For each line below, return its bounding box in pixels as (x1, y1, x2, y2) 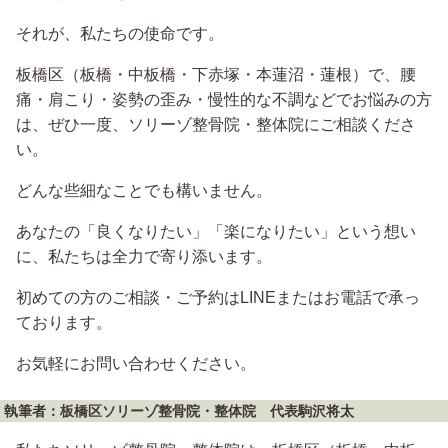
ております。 (16, 313, 112, 331)
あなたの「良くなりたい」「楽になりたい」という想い (16, 222, 416, 240)
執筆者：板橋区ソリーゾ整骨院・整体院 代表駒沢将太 (4, 402, 354, 419)
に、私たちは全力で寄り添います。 (16, 247, 272, 265)
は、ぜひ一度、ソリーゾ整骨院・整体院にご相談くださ (16, 115, 416, 133)
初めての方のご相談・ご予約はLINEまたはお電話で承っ (16, 288, 420, 306)
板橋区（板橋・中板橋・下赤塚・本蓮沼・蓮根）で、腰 (16, 65, 416, 83)
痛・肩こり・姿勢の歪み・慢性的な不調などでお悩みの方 (16, 90, 432, 108)
